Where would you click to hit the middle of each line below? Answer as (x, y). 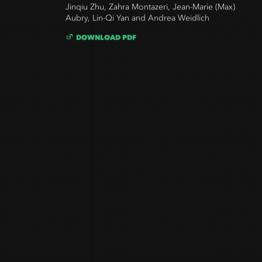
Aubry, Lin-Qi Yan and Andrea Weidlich (137, 22)
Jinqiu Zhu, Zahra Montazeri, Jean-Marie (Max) (150, 11)
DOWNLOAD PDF (106, 40)
